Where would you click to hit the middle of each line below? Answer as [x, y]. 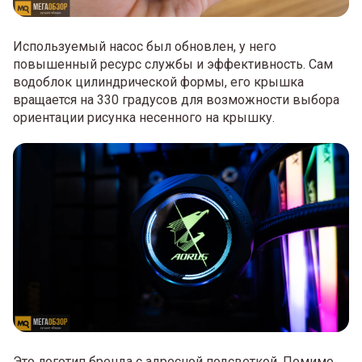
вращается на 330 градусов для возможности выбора [176, 100]
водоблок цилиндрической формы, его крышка [158, 82]
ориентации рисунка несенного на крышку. [144, 118]
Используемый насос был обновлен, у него [145, 47]
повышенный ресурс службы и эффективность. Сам [173, 65]
